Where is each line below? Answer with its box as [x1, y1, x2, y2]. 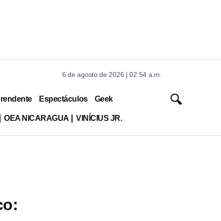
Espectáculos [39, 94, 88, 103]
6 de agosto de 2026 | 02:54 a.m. [62, 71, 162, 78]
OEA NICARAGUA [3, 113, 69, 122]
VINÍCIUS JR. [75, 113, 122, 122]
